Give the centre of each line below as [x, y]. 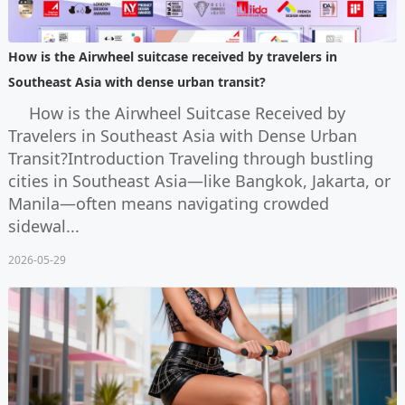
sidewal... [43, 226]
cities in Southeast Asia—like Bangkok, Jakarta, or [199, 180]
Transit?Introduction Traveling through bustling [190, 158]
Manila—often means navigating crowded [168, 203]
